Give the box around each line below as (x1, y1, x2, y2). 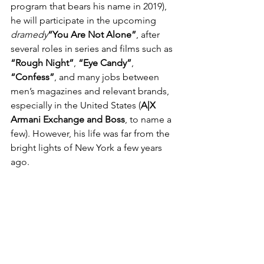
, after (136, 29, 162, 40)
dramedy (11, 29, 48, 40)
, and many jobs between (54, 71, 161, 82)
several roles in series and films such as (11, 43, 175, 54)
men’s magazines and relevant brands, (11, 85, 171, 97)
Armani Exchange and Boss (11, 114, 125, 125)
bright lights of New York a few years (11, 142, 164, 153)
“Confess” (11, 71, 54, 82)
